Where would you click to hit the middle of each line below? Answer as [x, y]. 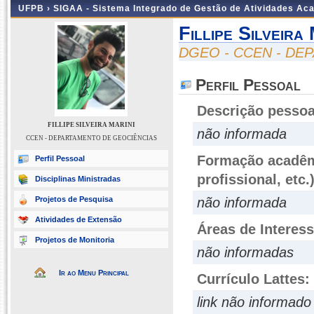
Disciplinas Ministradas [78, 179]
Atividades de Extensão [78, 219]
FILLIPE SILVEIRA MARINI [91, 125]
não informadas [245, 252]
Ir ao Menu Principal [94, 273]
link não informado [254, 302]
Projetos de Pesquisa [74, 199]
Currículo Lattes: [253, 279]
